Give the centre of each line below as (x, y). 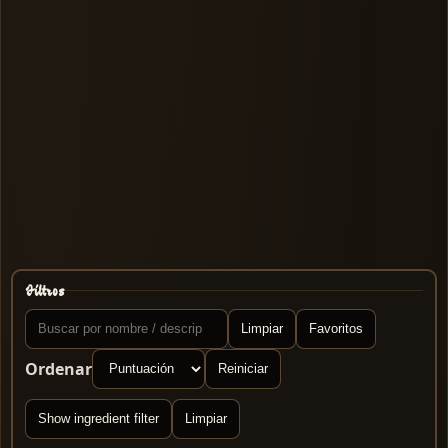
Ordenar (58, 368)
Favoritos (336, 329)
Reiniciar (243, 369)
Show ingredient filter (98, 419)
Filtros (45, 290)
